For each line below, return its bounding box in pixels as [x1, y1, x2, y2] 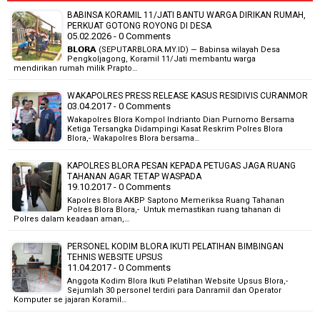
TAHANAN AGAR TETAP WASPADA [67, 171, 201, 181]
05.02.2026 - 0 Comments [67, 30, 171, 41]
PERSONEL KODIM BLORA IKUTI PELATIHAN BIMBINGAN [67, 241, 284, 251]
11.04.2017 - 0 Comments [67, 261, 171, 273]
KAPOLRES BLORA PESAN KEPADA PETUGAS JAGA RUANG [67, 160, 296, 171]
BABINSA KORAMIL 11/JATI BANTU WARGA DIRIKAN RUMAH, [67, 9, 306, 20]
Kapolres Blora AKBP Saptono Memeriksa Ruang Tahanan [67, 195, 284, 205]
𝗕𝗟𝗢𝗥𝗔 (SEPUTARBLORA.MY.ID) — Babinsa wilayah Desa [67, 44, 280, 54]
